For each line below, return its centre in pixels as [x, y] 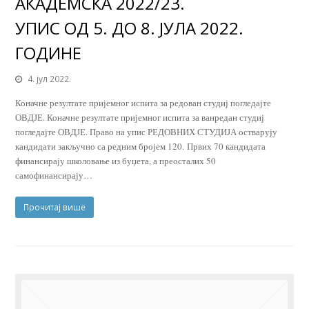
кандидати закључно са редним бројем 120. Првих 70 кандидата [141, 147]
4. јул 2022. [50, 79]
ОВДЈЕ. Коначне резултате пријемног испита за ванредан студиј [140, 118]
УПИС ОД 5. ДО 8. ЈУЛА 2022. [130, 28]
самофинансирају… [54, 176]
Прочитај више [55, 208]
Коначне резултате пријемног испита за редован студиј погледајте [143, 103]
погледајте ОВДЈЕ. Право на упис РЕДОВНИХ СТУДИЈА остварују [147, 132]
